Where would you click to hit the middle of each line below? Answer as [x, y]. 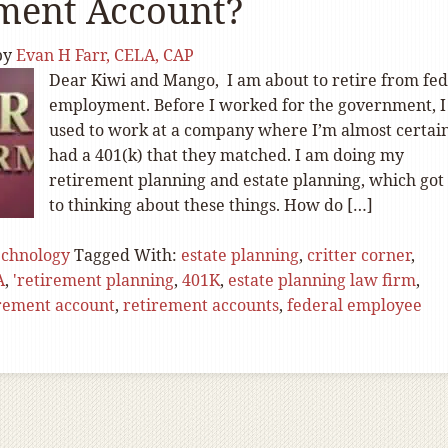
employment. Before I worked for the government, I [247, 105]
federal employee [354, 305]
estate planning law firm [322, 280]
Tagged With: [127, 255]
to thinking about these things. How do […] [211, 205]
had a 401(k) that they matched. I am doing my [226, 155]
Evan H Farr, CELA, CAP [105, 55]
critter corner [359, 255]
